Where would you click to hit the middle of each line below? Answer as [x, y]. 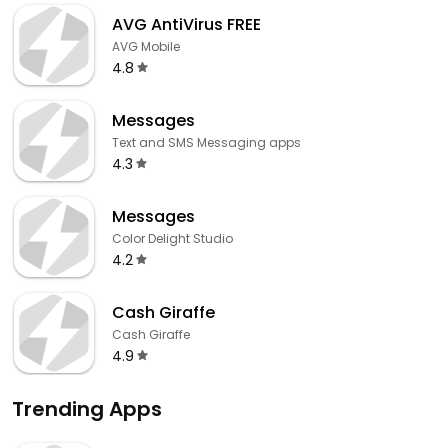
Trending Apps [87, 409]
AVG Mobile [146, 46]
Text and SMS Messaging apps [206, 142]
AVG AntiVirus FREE [186, 24]
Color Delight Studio [172, 238]
